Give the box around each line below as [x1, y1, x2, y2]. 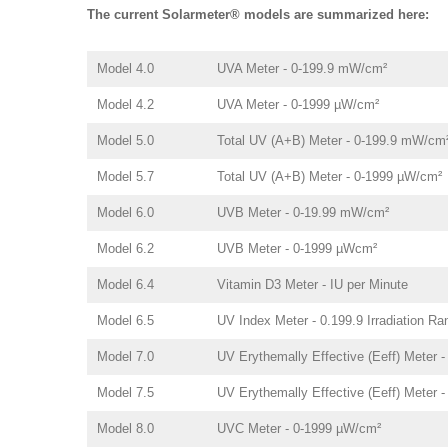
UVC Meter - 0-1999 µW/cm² [217, 421, 381, 436]
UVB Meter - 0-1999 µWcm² [217, 241, 377, 256]
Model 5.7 [97, 169, 154, 184]
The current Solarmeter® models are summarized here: [87, 7, 429, 22]
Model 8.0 [97, 421, 154, 436]
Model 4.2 [97, 97, 154, 112]
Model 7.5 [97, 385, 154, 400]
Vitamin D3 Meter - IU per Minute [217, 277, 408, 292]
